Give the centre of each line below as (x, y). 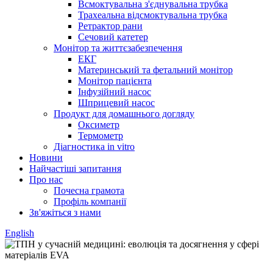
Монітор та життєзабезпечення (118, 48)
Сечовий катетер (113, 37)
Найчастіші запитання (75, 168)
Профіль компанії (90, 201)
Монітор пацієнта (115, 81)
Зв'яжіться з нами (65, 212)
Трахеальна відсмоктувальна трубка (153, 15)
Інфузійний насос (115, 92)
